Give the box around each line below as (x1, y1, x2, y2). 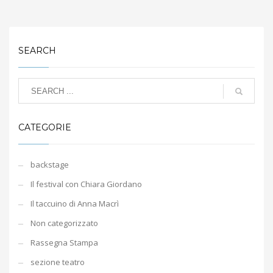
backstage (30, 159, 69, 170)
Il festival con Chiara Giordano (30, 179, 142, 190)
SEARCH (18, 45, 56, 56)
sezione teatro (30, 257, 85, 268)
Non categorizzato (30, 218, 98, 229)
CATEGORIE (18, 122, 71, 133)
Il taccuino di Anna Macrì (30, 198, 119, 209)
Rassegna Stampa (30, 237, 98, 248)
